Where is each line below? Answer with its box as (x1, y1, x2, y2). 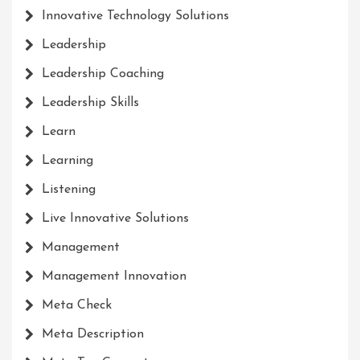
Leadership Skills (42, 96, 139, 110)
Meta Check (42, 299, 112, 313)
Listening (42, 183, 96, 197)
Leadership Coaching (42, 67, 164, 81)
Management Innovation (42, 270, 186, 284)
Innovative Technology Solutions (42, 10, 229, 23)
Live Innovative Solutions (42, 212, 189, 226)
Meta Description (42, 328, 144, 342)
